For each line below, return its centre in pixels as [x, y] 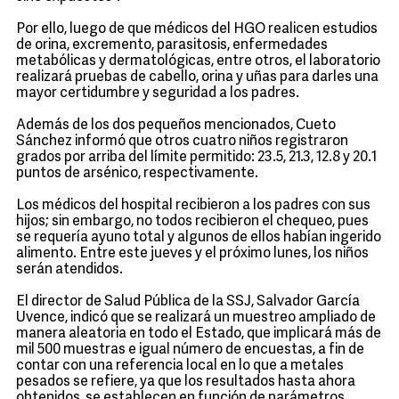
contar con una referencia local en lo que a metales [180, 366]
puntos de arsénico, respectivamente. [137, 174]
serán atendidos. [69, 270]
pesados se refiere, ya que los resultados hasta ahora [186, 382]
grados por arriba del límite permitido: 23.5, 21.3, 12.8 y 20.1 [196, 158]
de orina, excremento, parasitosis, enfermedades [172, 45]
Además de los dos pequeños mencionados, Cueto [176, 126]
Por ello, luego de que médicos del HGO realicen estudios [197, 29]
